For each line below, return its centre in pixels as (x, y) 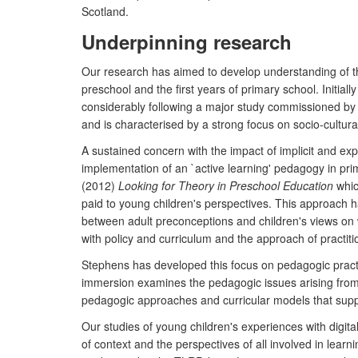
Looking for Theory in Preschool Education (226, 185)
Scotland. (105, 11)
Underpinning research (187, 42)
